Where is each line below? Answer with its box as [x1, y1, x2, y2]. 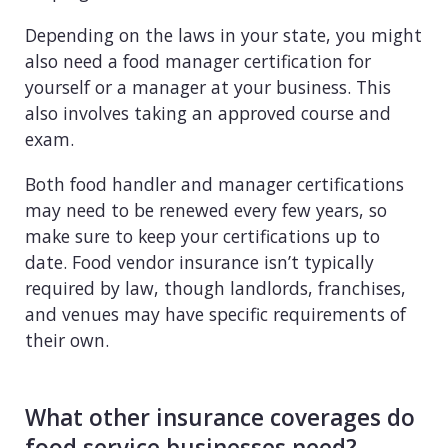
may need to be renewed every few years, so [25, 198, 387, 223]
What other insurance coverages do [25, 402, 415, 434]
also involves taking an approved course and [25, 101, 391, 126]
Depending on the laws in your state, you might [25, 23, 422, 48]
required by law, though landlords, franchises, [25, 276, 406, 301]
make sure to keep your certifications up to [25, 224, 380, 249]
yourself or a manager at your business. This [25, 75, 391, 100]
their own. [25, 328, 109, 353]
